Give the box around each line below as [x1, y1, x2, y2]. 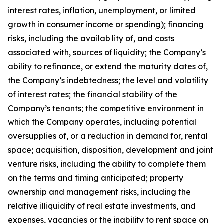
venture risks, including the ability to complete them [8, 159, 206, 169]
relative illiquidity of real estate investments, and [8, 201, 196, 211]
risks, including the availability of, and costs [8, 33, 174, 43]
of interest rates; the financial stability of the [8, 89, 177, 99]
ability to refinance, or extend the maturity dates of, [8, 61, 208, 71]
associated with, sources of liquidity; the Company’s [8, 47, 206, 57]
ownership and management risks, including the [8, 187, 191, 197]
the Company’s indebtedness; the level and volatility [8, 75, 208, 85]
